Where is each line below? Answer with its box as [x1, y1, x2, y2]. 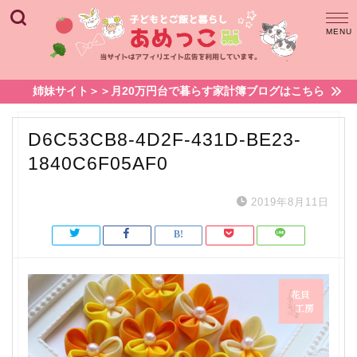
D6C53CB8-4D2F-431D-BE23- [28, 129, 301, 150]
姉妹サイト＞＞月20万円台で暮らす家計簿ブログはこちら [33, 85, 324, 97]
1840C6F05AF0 [28, 153, 168, 174]
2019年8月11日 [251, 196, 329, 208]
